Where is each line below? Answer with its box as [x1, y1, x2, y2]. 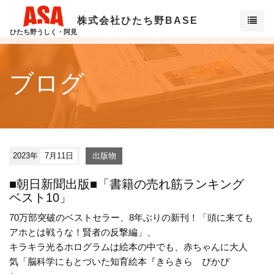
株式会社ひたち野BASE [77, 15, 198, 26]
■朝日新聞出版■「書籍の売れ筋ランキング [9, 177, 244, 191]
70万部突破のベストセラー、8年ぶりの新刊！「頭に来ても [9, 212, 253, 223]
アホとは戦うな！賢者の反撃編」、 [9, 227, 156, 238]
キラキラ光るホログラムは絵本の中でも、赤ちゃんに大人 [9, 242, 248, 253]
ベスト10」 [9, 191, 72, 205]
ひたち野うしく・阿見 [10, 28, 77, 36]
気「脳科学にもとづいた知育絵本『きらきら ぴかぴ [9, 256, 229, 267]
